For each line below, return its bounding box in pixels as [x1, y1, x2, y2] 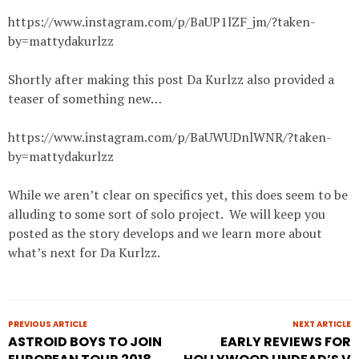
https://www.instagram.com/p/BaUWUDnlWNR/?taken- [8, 128, 332, 146]
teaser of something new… [8, 90, 162, 107]
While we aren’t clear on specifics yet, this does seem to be [8, 186, 348, 204]
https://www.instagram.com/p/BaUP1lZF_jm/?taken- [8, 13, 316, 30]
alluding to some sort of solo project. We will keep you [8, 205, 325, 223]
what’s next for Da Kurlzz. [8, 244, 160, 261]
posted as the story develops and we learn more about [8, 224, 322, 242]
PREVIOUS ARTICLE [8, 318, 87, 330]
